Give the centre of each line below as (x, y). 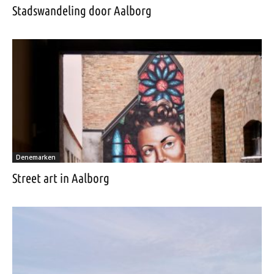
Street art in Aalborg (61, 178)
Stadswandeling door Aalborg (82, 11)
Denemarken (36, 157)
